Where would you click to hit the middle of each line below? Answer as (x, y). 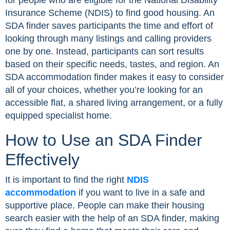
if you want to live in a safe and (140, 193)
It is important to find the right (66, 180)
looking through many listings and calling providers (108, 39)
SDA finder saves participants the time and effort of (109, 26)
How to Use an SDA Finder (104, 140)
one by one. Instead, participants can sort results (104, 52)
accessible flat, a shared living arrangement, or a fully (114, 103)
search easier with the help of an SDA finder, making (112, 218)
